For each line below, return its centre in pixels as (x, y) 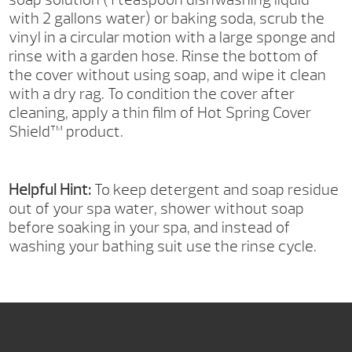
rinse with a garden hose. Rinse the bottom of (164, 56)
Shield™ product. (66, 131)
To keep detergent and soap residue (215, 189)
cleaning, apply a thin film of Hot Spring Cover (160, 112)
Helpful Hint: (50, 189)
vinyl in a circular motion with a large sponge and (172, 37)
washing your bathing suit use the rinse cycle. (163, 246)
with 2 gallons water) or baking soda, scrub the (167, 18)
